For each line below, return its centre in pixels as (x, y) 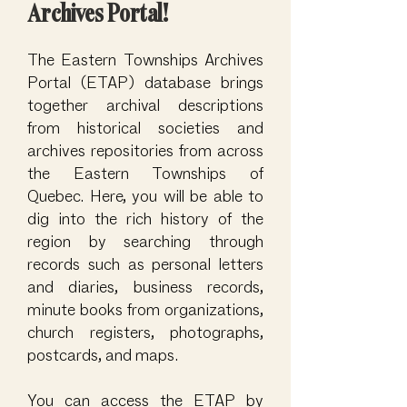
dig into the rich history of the (145, 219)
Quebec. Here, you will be (117, 196)
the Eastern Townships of (145, 174)
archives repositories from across (145, 151)
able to (235, 196)
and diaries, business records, (145, 287)
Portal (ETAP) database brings (145, 83)
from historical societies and (145, 128)
